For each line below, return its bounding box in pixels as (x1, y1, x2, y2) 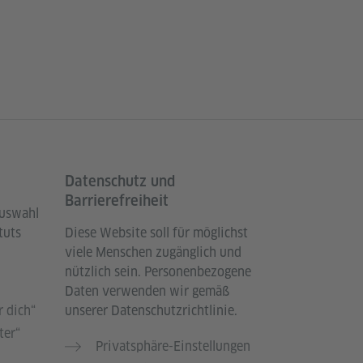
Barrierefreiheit (65, 191, 169, 209)
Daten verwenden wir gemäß (65, 282, 229, 300)
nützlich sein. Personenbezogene (65, 263, 251, 280)
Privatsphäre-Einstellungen (96, 337, 250, 355)
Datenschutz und (65, 172, 175, 190)
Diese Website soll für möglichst (65, 224, 248, 241)
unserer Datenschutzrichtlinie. (65, 301, 237, 319)
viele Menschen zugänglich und (65, 243, 241, 261)
